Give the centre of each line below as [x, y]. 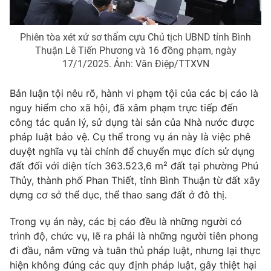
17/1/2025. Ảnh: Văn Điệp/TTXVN [135, 64]
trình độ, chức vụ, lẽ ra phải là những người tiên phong [134, 236]
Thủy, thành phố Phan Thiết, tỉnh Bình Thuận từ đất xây [135, 181]
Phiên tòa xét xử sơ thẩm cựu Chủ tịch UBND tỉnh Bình [135, 38]
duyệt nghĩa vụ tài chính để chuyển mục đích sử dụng [132, 152]
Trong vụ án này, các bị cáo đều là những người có [126, 222]
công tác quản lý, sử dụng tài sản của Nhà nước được [132, 122]
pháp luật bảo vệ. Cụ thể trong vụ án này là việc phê [130, 137]
